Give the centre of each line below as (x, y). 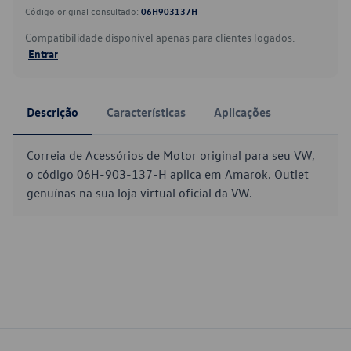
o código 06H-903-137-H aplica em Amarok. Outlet (168, 174)
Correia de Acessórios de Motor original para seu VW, (171, 155)
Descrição (52, 112)
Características (146, 112)
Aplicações (242, 112)
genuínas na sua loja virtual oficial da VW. (139, 193)
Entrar (43, 53)
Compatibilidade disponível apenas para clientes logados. (160, 37)
